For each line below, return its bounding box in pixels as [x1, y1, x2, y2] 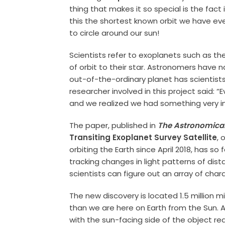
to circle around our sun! [69, 27, 160, 38]
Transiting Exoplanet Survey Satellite [69, 132, 217, 143]
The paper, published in [69, 120, 158, 131]
